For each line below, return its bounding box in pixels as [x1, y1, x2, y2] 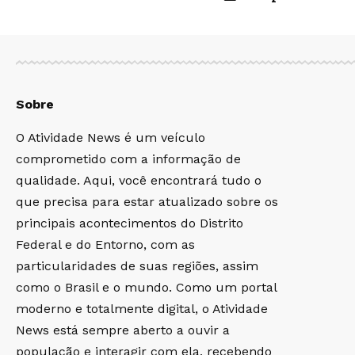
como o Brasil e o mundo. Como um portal [16, 279, 277, 295]
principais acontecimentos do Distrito [16, 215, 243, 231]
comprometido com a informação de [16, 151, 241, 166]
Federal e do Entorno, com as [16, 236, 195, 252]
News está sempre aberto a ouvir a [16, 322, 230, 338]
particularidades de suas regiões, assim [16, 258, 258, 273]
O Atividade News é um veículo [16, 129, 205, 145]
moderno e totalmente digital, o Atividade [16, 300, 268, 316]
